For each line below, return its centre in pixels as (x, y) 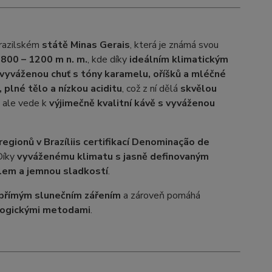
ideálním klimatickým (178, 59)
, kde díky (108, 59)
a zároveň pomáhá (160, 195)
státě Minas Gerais (84, 45)
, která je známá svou (174, 45)
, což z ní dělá (151, 89)
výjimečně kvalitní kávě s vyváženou (132, 103)
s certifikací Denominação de (142, 142)
